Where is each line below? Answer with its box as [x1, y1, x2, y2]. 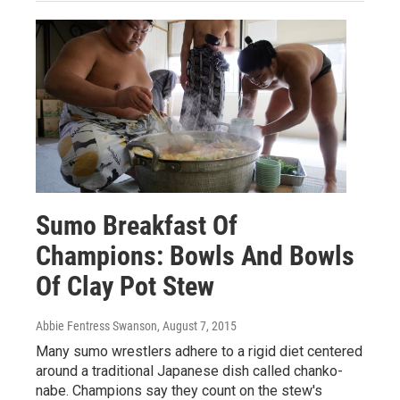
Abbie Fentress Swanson [36, 318, 157, 333]
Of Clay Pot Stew [36, 270, 214, 302]
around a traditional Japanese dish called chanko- [36, 362, 343, 379]
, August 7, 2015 [157, 318, 237, 333]
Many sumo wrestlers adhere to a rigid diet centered [36, 342, 362, 360]
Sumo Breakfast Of [36, 209, 237, 241]
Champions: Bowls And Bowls [36, 239, 354, 271]
